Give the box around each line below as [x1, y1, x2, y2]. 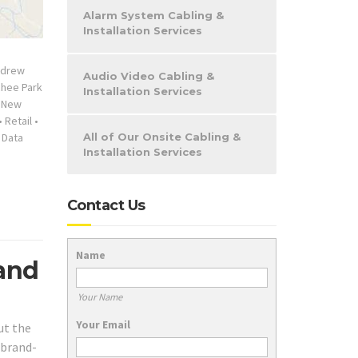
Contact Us [66, 197, 145, 214]
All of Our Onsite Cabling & [82, 130, 241, 143]
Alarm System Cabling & [82, 9, 224, 22]
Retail [5, 113, 32, 128]
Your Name [78, 290, 123, 303]
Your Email [75, 316, 130, 332]
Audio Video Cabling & [82, 70, 214, 82]
